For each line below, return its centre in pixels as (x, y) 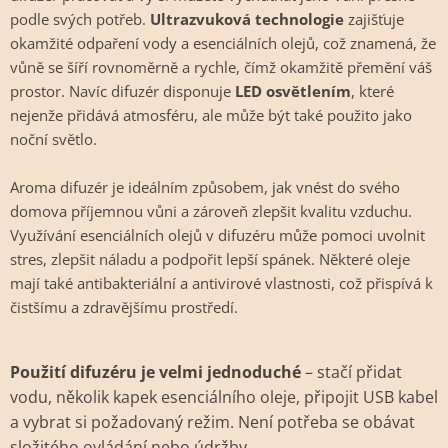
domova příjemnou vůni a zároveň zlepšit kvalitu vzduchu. (211, 211)
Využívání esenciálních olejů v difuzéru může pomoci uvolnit (217, 235)
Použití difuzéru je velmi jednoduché (157, 372)
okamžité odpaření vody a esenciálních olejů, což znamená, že (223, 43)
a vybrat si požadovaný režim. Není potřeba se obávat (212, 422)
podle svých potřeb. (80, 19)
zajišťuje (376, 19)
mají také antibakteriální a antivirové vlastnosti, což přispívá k (221, 283)
